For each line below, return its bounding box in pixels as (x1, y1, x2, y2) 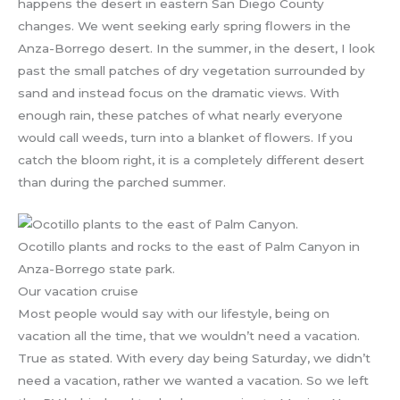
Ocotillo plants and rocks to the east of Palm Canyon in (18, 239, 360, 254)
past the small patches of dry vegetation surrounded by (18, 63, 365, 79)
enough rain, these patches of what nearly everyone (18, 108, 343, 123)
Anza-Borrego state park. (18, 262, 175, 277)
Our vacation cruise (18, 284, 138, 299)
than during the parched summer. (18, 175, 226, 190)
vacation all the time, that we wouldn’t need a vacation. (18, 329, 360, 344)
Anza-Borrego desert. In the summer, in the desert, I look (18, 41, 375, 56)
